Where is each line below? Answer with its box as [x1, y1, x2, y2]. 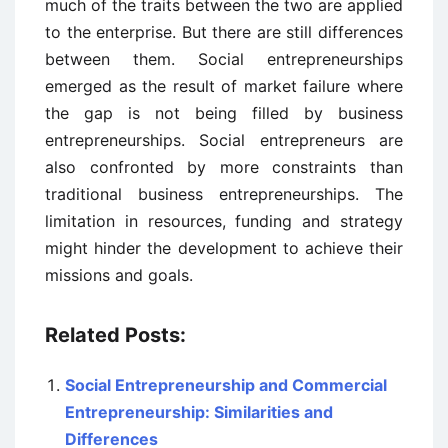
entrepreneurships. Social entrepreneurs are [45, 130, 403, 151]
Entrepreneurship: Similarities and [65, 402, 333, 423]
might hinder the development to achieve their [45, 238, 403, 259]
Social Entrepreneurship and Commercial [65, 375, 387, 396]
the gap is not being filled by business [45, 103, 403, 124]
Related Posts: [45, 323, 186, 348]
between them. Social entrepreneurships [45, 49, 403, 70]
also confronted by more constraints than [45, 157, 403, 178]
